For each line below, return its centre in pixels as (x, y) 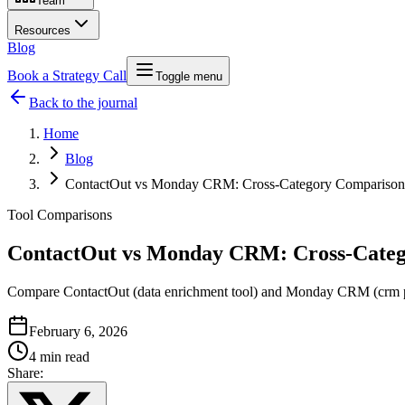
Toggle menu (189, 76)
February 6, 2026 (78, 331)
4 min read (59, 356)
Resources (42, 30)
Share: (25, 372)
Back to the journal (83, 102)
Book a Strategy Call (67, 75)
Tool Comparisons (60, 214)
